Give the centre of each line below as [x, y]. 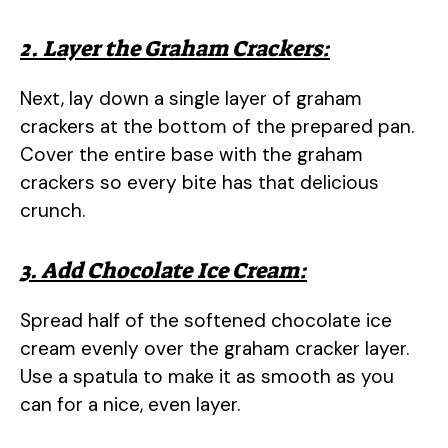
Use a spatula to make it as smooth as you [207, 376]
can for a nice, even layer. [130, 404]
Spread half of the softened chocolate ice [206, 320]
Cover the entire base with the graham [191, 155]
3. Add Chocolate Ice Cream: [163, 270]
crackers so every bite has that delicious [199, 183]
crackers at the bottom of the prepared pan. [217, 127]
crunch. [52, 211]
